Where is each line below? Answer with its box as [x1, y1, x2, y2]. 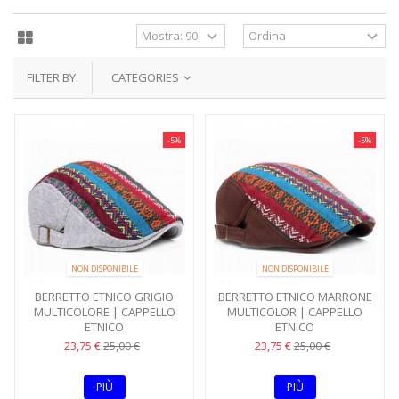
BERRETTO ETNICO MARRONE [217, 289, 372, 305]
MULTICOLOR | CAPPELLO [227, 304, 362, 320]
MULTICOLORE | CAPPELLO [33, 304, 175, 320]
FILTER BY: [27, 69, 78, 85]
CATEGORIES [111, 69, 182, 85]
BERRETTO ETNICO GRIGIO [35, 289, 174, 305]
